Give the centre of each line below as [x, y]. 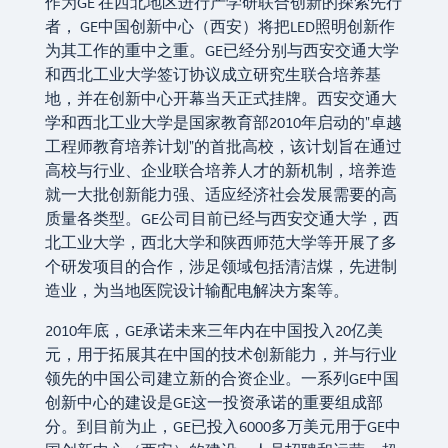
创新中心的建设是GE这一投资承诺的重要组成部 [213, 404]
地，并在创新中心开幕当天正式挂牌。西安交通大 [220, 100]
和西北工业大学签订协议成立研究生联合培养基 [212, 76]
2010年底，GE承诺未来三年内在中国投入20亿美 [213, 332]
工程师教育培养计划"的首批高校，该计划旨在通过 [223, 148]
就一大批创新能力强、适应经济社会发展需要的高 [220, 196]
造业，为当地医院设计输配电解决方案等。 [196, 292]
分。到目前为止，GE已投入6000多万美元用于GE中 [222, 428]
